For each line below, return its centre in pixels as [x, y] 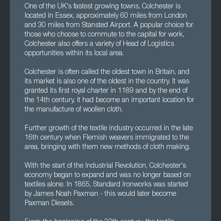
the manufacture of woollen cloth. [74, 110]
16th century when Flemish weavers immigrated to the [107, 138]
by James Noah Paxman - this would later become [100, 194]
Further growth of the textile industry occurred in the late [109, 129]
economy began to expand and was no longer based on [108, 176]
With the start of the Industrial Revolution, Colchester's [105, 166]
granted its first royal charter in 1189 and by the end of [106, 91]
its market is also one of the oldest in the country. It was [107, 82]
